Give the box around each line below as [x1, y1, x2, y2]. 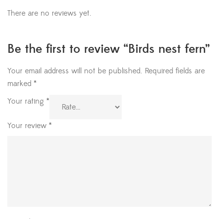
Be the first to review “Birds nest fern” [7, 42, 210, 57]
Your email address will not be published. [7, 66, 142, 76]
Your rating [7, 96, 46, 107]
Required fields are [145, 66, 205, 76]
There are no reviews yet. [7, 8, 91, 19]
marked [7, 79, 34, 89]
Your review [7, 121, 49, 131]
